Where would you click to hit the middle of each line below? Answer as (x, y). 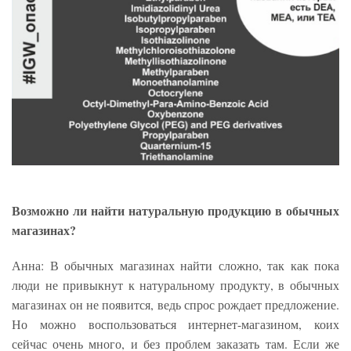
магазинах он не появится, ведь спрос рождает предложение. (175, 305)
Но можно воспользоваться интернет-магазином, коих (175, 324)
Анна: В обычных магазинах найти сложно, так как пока (175, 266)
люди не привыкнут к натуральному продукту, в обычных (175, 285)
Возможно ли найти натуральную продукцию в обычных (175, 211)
